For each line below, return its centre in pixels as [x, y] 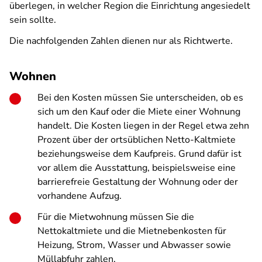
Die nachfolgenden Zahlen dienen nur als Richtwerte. [121, 41]
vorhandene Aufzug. [80, 196]
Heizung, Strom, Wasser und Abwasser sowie [134, 245]
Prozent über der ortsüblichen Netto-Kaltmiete [137, 140]
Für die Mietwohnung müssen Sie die [116, 217]
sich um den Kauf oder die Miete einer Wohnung [139, 112]
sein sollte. [33, 20]
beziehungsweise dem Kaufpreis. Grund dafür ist [139, 154]
